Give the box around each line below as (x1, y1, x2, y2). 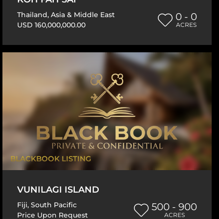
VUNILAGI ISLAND (17, 184, 99, 195)
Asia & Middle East (51, 10, 115, 20)
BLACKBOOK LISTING (10, 153, 91, 163)
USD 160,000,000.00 (17, 21, 86, 30)
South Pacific (31, 200, 77, 209)
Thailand (17, 10, 47, 20)
